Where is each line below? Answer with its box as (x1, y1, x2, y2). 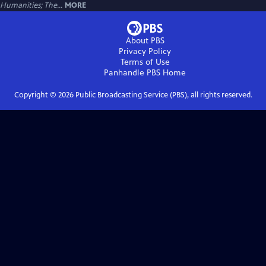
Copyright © (14, 90, 58, 100)
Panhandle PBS (104, 68, 160, 78)
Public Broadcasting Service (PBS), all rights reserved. (73, 90, 252, 100)
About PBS (125, 36, 164, 46)
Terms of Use (120, 57, 170, 68)
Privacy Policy (119, 46, 171, 57)
